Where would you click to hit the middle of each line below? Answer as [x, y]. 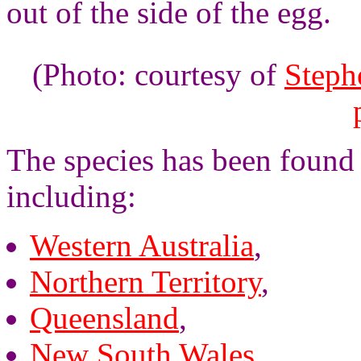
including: [71, 196]
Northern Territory [145, 282]
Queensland [104, 318]
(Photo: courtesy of [158, 75]
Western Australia [142, 245]
